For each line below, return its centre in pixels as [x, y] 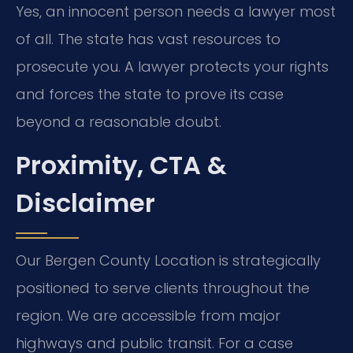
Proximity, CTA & [121, 165]
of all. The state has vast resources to [148, 39]
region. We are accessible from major [148, 316]
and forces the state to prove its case [150, 94]
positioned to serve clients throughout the [163, 288]
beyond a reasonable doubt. [119, 121]
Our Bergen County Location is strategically [168, 261]
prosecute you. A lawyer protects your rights [172, 66]
